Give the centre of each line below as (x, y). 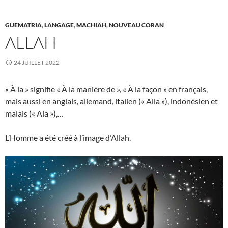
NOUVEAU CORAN (136, 25)
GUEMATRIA (23, 25)
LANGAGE (59, 25)
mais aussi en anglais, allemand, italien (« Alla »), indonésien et (111, 101)
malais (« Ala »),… (34, 113)
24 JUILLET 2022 (37, 63)
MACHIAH (91, 25)
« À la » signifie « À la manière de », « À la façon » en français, (106, 89)
